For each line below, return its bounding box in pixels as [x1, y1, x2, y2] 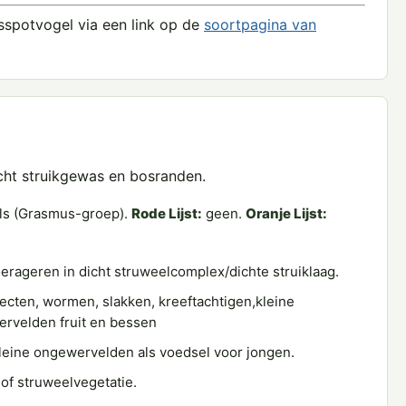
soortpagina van [204, 15, 316, 34]
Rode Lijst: [131, 205, 202, 222]
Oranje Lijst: [246, 205, 327, 222]
